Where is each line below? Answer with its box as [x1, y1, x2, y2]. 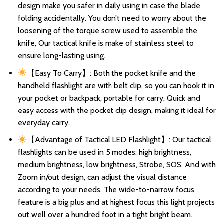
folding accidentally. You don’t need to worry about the [17, 13, 206, 23]
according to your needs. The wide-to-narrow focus [17, 185, 194, 195]
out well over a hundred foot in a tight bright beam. [17, 210, 192, 220]
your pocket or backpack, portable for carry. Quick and [17, 93, 200, 103]
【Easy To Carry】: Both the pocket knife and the [27, 68, 196, 78]
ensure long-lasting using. [17, 51, 105, 61]
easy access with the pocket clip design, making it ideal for [17, 105, 216, 115]
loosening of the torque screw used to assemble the [17, 26, 197, 36]
